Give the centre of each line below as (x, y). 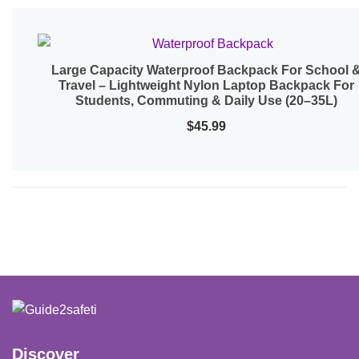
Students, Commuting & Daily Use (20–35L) (206, 101)
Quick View (206, 71)
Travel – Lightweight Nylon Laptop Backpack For (206, 85)
